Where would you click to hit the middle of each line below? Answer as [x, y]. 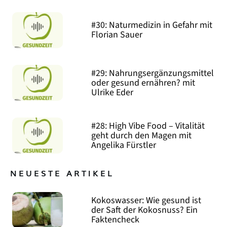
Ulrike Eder [112, 92]
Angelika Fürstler [124, 145]
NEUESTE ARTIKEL [62, 173]
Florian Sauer [117, 35]
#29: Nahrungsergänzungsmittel [153, 73]
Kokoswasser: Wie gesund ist [146, 200]
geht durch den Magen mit [142, 135]
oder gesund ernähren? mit [143, 83]
